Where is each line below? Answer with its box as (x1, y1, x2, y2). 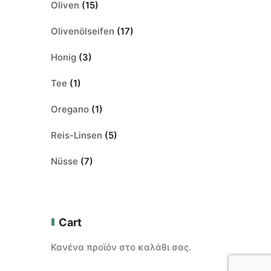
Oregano (50, 103, 89, 115)
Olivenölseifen (50, 25, 114, 37)
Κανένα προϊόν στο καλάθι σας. (50, 241, 191, 253)
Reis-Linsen (50, 129, 102, 141)
